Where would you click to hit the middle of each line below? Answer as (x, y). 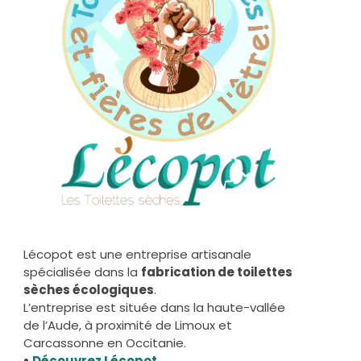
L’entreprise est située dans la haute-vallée (154, 308)
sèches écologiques (89, 290)
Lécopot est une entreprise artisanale (137, 255)
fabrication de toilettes (217, 272)
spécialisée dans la (82, 272)
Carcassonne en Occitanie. (105, 343)
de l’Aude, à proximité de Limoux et (128, 326)
